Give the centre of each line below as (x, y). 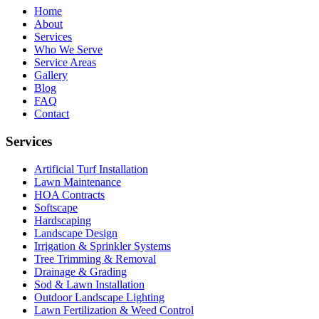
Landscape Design (76, 233)
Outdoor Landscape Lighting (99, 297)
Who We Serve (68, 50)
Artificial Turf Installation (91, 169)
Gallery (51, 75)
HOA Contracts (69, 194)
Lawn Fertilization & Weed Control (114, 310)
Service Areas (65, 63)
